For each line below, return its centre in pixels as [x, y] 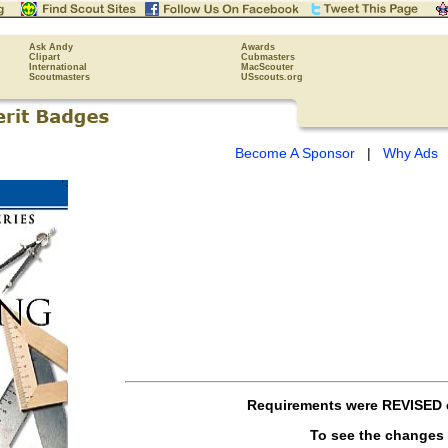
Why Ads [410, 153]
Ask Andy [51, 47]
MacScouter [267, 67]
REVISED [412, 404]
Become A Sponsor [295, 153]
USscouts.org [272, 77]
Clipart [44, 57]
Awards [258, 47]
